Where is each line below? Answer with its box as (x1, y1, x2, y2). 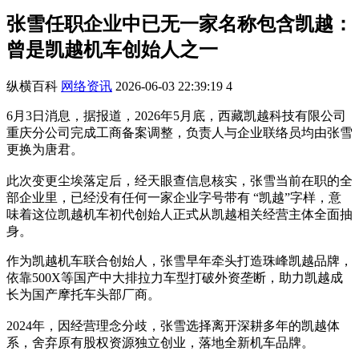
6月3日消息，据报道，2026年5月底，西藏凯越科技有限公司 (6, 108, 346, 123)
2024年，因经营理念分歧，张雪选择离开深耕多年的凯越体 (6, 318, 340, 333)
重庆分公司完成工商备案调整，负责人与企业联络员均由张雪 (6, 125, 353, 139)
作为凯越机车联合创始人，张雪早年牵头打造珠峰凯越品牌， (6, 253, 353, 268)
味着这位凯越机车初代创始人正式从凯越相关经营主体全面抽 (6, 207, 353, 221)
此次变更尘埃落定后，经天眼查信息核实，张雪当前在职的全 (6, 173, 353, 188)
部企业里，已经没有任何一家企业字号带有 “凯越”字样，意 (6, 190, 341, 204)
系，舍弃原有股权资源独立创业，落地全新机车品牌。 (6, 335, 314, 349)
